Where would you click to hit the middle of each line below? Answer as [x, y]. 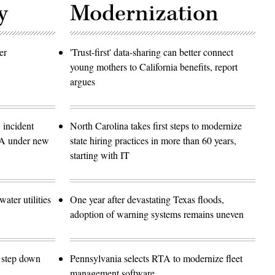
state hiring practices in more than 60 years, [153, 140]
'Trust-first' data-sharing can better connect [152, 52]
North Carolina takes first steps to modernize [156, 125]
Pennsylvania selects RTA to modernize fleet [156, 258]
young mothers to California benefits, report [154, 66]
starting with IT [100, 155]
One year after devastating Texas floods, [147, 199]
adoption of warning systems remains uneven [157, 214]
